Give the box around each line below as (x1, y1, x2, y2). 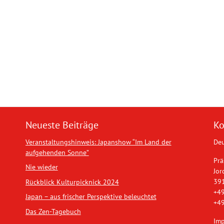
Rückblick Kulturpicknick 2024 (25, 177, 119, 186)
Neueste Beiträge (25, 118, 98, 131)
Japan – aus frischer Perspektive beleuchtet (25, 192, 156, 201)
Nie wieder (25, 162, 58, 172)
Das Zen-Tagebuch (25, 206, 81, 216)
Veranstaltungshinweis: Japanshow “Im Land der (25, 137, 171, 146)
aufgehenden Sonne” (25, 148, 89, 157)
